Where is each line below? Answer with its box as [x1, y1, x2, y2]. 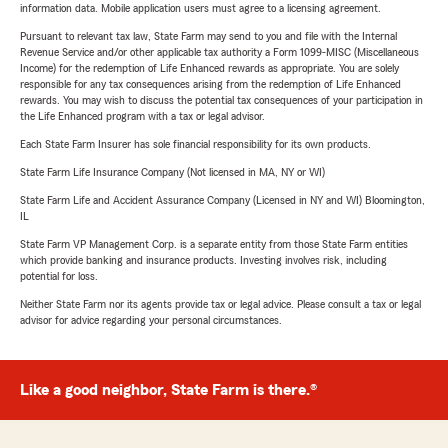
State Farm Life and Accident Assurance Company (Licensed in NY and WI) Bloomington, [20, 194, 425, 207]
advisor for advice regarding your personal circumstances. [20, 314, 282, 327]
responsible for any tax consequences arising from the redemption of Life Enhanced [20, 78, 401, 91]
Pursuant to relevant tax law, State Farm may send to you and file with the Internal [20, 30, 397, 43]
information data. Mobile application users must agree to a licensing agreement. [20, 2, 381, 15]
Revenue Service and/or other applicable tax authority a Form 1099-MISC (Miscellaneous [20, 46, 419, 59]
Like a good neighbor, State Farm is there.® [20, 382, 317, 399]
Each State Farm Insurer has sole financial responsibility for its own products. [20, 138, 371, 151]
